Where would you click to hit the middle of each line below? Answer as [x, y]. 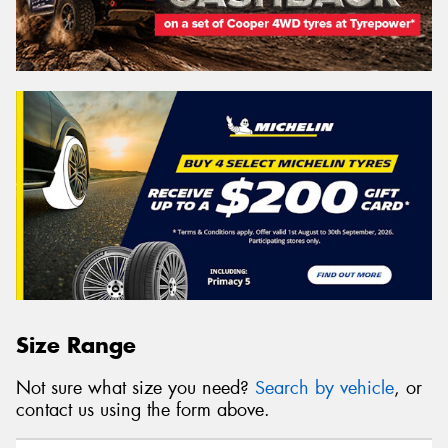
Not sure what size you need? [135, 387]
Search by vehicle [324, 387]
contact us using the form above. [143, 409]
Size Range [76, 344]
